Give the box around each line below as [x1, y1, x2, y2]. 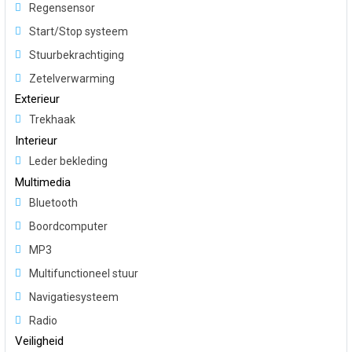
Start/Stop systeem [29, 25, 128, 38]
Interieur [15, 134, 57, 148]
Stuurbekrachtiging [29, 49, 124, 62]
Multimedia [15, 175, 71, 190]
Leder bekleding [29, 155, 108, 168]
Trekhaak [29, 113, 75, 126]
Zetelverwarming [29, 72, 115, 86]
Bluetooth [29, 196, 78, 210]
